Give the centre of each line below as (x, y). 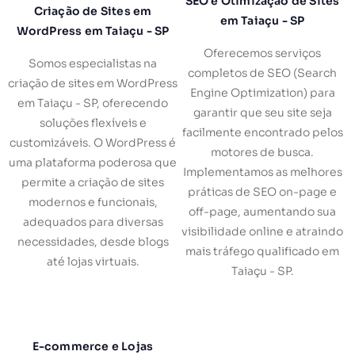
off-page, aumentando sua (262, 212)
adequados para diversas (93, 221)
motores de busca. (262, 153)
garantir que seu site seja (262, 113)
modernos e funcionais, (93, 202)
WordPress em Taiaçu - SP (93, 31)
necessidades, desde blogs (93, 241)
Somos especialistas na (93, 63)
